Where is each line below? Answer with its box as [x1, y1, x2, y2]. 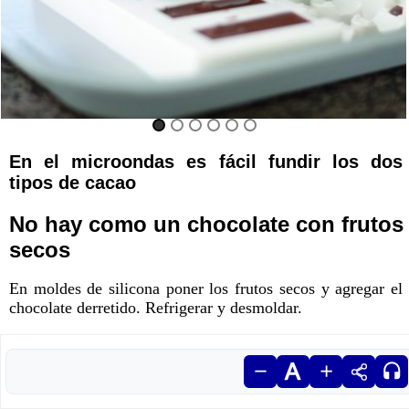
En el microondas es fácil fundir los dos [9, 152, 403, 172]
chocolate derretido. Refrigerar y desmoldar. [9, 299, 302, 317]
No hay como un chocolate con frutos [9, 212, 404, 236]
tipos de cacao [9, 173, 136, 193]
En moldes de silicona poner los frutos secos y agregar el [9, 279, 403, 298]
